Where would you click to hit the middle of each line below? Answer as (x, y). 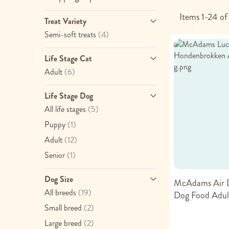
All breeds (60, 192)
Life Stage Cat (68, 59)
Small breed (63, 208)
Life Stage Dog (69, 96)
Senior (55, 155)
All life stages (65, 109)
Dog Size (59, 179)
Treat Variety (65, 21)
